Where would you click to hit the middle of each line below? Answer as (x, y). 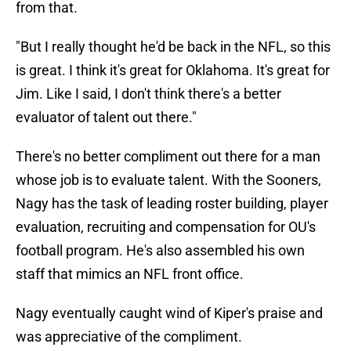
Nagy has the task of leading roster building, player (172, 204)
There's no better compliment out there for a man (168, 157)
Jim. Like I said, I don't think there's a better (148, 94)
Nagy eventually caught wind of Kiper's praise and (169, 313)
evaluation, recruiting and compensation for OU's (166, 227)
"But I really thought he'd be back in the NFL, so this (173, 47)
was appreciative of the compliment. (129, 337)
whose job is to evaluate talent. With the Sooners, (168, 180)
